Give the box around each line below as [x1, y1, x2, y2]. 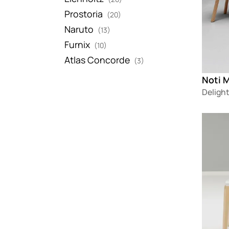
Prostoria [64, 7, 103, 20]
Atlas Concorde [64, 53, 130, 66]
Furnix [64, 38, 90, 51]
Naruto [64, 22, 94, 35]
